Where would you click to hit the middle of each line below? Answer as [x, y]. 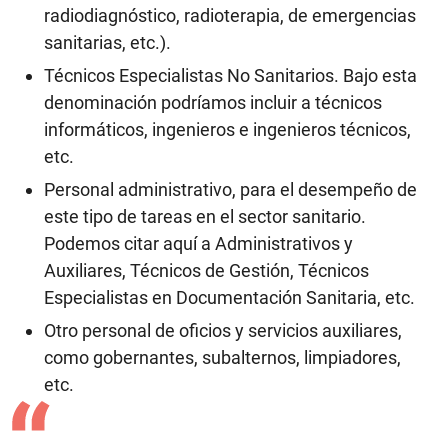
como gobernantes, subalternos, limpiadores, [222, 357]
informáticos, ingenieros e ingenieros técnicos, [227, 129]
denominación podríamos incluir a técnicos [213, 102]
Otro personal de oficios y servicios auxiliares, [223, 330]
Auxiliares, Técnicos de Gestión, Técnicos [206, 270]
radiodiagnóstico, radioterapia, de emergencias [230, 15]
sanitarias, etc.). [107, 42]
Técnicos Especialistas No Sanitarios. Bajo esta [230, 75]
